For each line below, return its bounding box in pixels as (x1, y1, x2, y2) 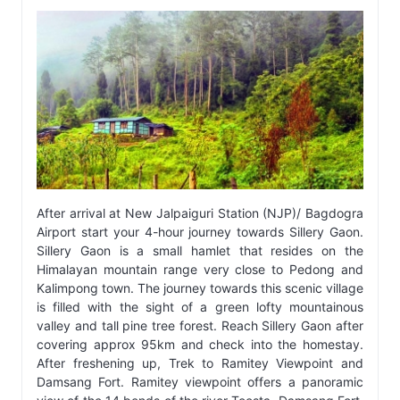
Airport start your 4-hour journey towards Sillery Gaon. (37, 224, 363, 240)
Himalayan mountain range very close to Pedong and (37, 262, 363, 278)
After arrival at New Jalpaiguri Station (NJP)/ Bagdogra (37, 205, 363, 221)
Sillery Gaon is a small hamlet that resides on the (37, 243, 363, 259)
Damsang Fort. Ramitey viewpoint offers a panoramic (37, 374, 363, 390)
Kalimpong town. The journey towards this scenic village (37, 280, 363, 296)
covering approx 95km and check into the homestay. (37, 337, 363, 353)
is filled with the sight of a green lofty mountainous (37, 299, 363, 315)
